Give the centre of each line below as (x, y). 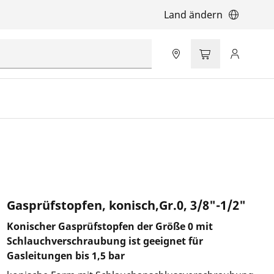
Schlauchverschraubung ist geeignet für (105, 241)
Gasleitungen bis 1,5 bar (65, 256)
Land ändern (193, 15)
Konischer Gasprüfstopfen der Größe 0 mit (109, 226)
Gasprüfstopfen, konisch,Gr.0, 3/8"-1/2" (126, 205)
